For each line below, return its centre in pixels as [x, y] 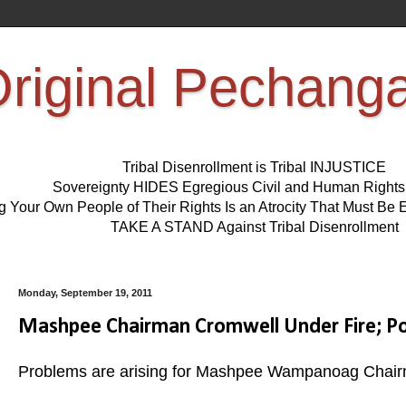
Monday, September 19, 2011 [85, 293]
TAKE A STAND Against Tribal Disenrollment [254, 227]
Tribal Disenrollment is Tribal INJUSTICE [254, 168]
